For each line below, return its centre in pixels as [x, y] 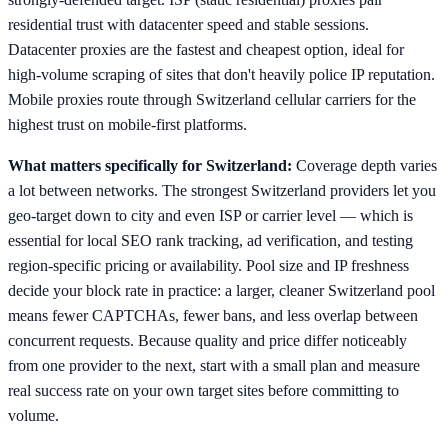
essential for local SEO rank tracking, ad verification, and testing [210, 240]
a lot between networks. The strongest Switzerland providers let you [222, 190]
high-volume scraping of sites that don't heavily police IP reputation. [221, 74]
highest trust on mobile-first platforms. [127, 124]
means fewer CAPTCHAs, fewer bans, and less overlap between [213, 315]
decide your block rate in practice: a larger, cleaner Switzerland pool [221, 290]
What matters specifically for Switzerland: [150, 165]
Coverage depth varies [366, 165]
